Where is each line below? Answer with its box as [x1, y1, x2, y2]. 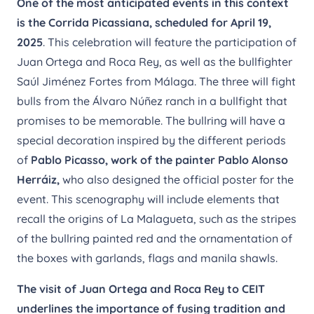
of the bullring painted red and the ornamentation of [17, 231, 292, 245]
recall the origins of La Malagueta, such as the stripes [17, 211, 296, 226]
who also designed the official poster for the [60, 172, 294, 186]
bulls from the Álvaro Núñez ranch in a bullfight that [17, 93, 287, 108]
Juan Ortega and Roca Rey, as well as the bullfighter [17, 54, 292, 69]
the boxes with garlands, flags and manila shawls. [17, 250, 278, 265]
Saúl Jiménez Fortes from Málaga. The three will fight [17, 74, 296, 88]
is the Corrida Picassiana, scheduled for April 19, [17, 15, 271, 29]
